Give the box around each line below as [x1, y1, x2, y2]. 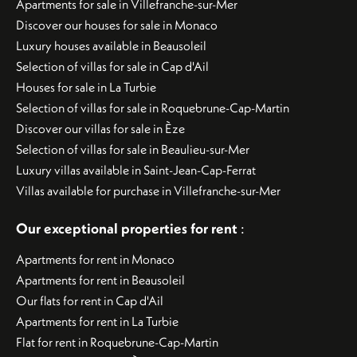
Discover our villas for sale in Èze [16, 120, 185, 136]
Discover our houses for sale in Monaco [16, 16, 218, 33]
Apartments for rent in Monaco [16, 250, 175, 267]
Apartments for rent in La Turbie [16, 312, 178, 329]
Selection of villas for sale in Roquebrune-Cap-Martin [16, 99, 289, 116]
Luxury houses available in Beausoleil [16, 37, 206, 53]
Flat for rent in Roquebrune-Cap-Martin [16, 333, 218, 350]
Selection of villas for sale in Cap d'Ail [16, 57, 209, 74]
